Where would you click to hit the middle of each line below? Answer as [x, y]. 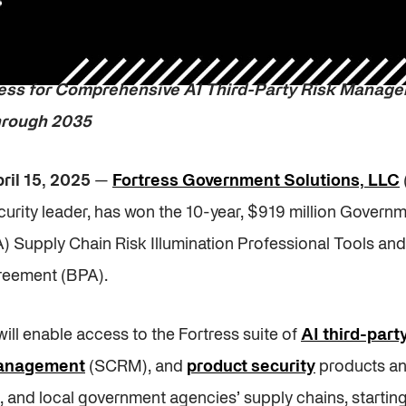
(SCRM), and [136, 367]
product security [251, 367]
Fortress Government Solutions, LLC [256, 182]
